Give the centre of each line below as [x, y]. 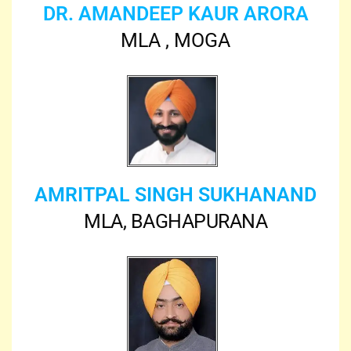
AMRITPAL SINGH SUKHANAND [175, 195]
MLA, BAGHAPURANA [175, 222]
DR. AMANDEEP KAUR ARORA [175, 14]
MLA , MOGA [175, 41]
